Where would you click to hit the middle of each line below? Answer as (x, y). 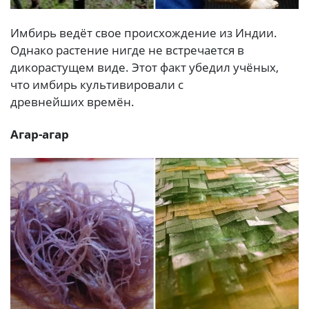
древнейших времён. (72, 101)
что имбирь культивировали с (97, 84)
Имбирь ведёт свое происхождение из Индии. (144, 32)
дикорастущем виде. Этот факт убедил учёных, (144, 67)
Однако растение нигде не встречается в (127, 50)
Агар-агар (40, 134)
